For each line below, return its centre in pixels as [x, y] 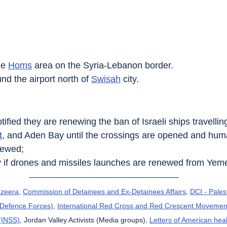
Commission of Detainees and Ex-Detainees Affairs [104, 191]
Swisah [106, 79]
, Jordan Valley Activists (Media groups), [85, 220]
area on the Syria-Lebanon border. [103, 65]
